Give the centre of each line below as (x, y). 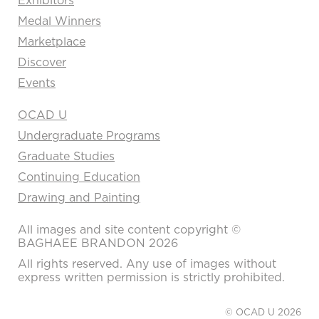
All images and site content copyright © (129, 229)
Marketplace (52, 41)
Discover (42, 62)
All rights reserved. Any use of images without (147, 263)
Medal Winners (59, 20)
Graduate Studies (66, 156)
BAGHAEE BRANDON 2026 (98, 242)
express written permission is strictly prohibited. (151, 277)
